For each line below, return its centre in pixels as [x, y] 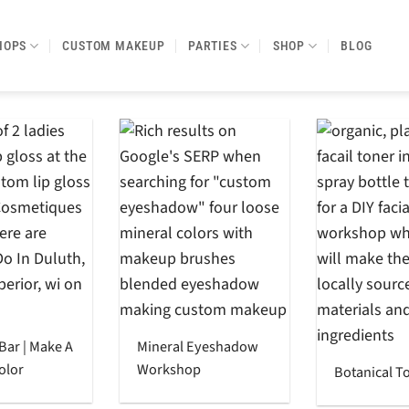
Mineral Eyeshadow [198, 346]
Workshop [169, 369]
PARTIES [212, 46]
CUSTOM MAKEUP [114, 46]
